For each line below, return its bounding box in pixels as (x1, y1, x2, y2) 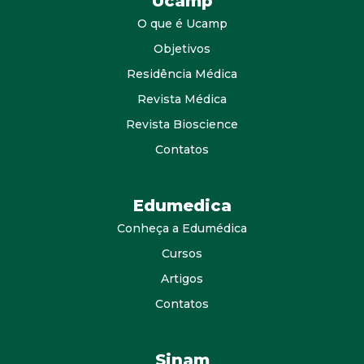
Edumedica (132, 196, 232, 216)
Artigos (161, 271, 203, 287)
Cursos (162, 246, 202, 262)
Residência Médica (127, 67, 237, 82)
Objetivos (154, 41, 210, 57)
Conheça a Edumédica (117, 221, 247, 236)
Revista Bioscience (126, 117, 238, 132)
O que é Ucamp (136, 16, 227, 32)
